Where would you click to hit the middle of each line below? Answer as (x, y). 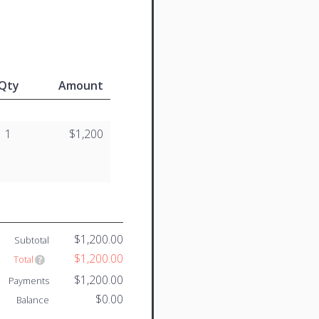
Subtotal (32, 240)
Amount (80, 85)
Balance (33, 299)
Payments (29, 280)
